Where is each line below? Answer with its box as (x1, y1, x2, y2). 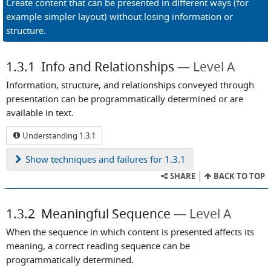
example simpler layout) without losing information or (6, 10, 233, 22)
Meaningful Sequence (41, 205, 171, 223)
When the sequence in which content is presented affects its (6, 226, 254, 238)
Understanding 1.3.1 (21, 130, 96, 142)
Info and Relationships (41, 57, 174, 75)
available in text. (6, 106, 74, 119)
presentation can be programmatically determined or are (6, 92, 243, 105)
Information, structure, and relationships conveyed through (6, 78, 254, 91)
